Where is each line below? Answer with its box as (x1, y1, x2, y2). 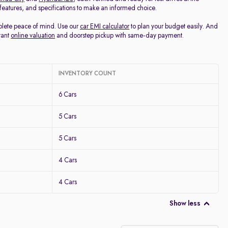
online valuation (11, 32, 55, 39)
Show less (169, 200, 201, 207)
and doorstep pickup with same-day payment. (55, 32, 184, 39)
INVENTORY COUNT (59, 71, 117, 77)
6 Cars (59, 91, 77, 98)
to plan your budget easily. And (129, 23, 218, 30)
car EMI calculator (80, 23, 130, 30)
